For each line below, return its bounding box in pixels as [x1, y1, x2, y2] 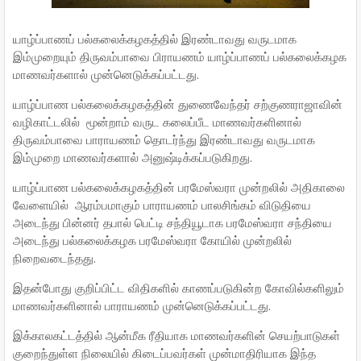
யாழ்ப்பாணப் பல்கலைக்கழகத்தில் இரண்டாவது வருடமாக [13, 31, 297, 47]
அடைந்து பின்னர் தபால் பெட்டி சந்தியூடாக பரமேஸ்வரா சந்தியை [13, 214, 335, 230]
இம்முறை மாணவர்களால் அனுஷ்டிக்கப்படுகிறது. [13, 149, 252, 165]
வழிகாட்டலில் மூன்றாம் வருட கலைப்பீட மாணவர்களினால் [13, 114, 301, 130]
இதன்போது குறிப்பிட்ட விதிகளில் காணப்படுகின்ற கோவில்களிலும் [13, 280, 344, 296]
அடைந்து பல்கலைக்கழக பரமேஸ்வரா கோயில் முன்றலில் [13, 232, 292, 248]
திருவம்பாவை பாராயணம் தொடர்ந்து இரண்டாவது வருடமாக [13, 131, 315, 147]
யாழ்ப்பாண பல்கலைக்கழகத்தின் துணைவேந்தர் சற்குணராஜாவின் [13, 96, 342, 112]
